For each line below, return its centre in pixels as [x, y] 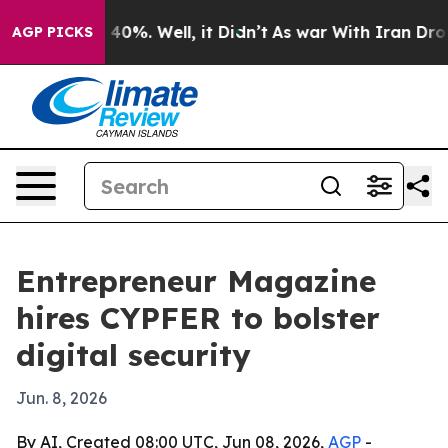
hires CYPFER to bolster [198, 318]
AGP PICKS [52, 32]
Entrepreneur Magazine [196, 281]
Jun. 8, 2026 [61, 398]
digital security [133, 355]
